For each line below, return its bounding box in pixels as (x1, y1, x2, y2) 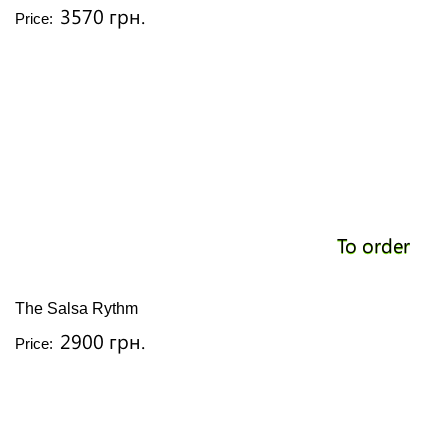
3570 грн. (60, 2, 145, 29)
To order (336, 231, 410, 258)
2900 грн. (60, 327, 145, 354)
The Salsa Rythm (15, 300, 138, 317)
